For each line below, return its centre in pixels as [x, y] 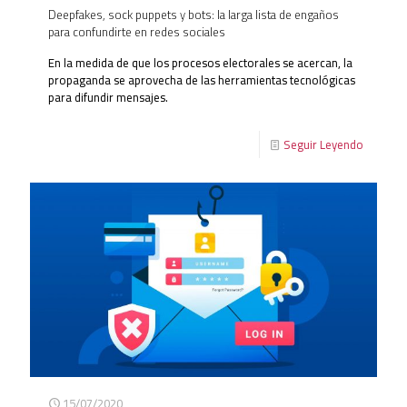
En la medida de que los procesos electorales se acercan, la [200, 63]
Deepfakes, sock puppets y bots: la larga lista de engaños [194, 15]
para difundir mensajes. [108, 98]
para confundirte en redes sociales [137, 32]
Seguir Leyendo [323, 145]
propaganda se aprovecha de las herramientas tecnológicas [202, 80]
